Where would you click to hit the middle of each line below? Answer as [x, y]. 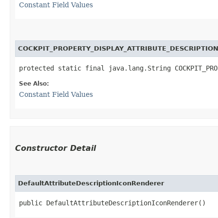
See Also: [34, 83]
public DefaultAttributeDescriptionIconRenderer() [112, 203]
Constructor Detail [55, 148]
